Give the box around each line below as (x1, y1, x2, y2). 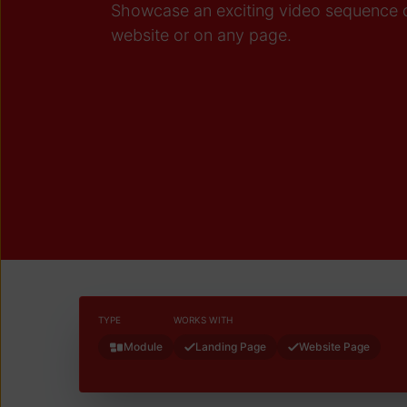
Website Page (299, 340, 370, 354)
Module (124, 340, 163, 354)
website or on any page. (111, 25, 292, 45)
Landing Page (195, 340, 266, 354)
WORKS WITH (174, 314, 233, 326)
